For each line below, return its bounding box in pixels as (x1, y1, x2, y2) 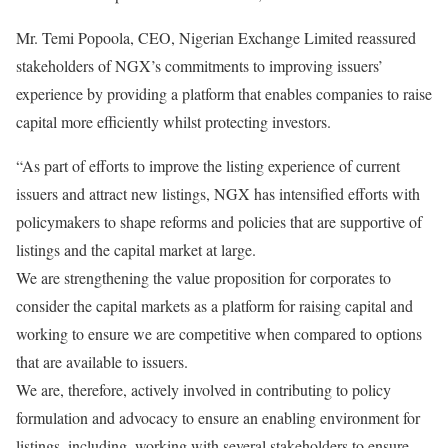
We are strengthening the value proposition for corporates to (16, 267, 391, 288)
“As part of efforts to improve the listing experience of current (16, 155, 400, 176)
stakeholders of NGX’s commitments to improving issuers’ (16, 55, 383, 76)
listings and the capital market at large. (16, 239, 256, 260)
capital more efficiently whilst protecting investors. (16, 111, 331, 132)
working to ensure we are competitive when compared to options (16, 323, 422, 344)
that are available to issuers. (16, 351, 188, 372)
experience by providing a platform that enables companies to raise (16, 83, 432, 104)
